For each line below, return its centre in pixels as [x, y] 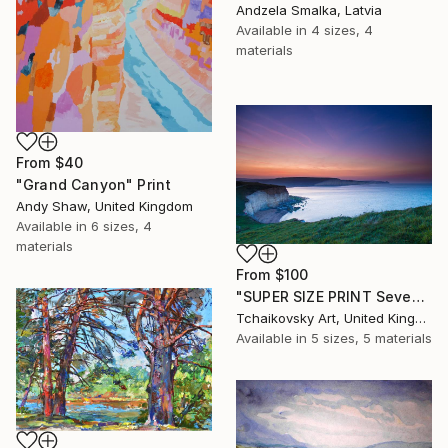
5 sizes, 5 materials [371, 337]
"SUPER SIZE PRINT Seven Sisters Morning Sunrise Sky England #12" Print [418, 296]
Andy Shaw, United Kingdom [104, 206]
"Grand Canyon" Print [94, 185]
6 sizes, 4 [121, 226]
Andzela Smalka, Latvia [309, 10]
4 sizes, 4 [342, 30]
